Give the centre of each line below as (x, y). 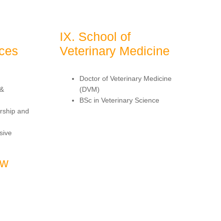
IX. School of (95, 36)
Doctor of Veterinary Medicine (126, 78)
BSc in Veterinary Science (119, 100)
